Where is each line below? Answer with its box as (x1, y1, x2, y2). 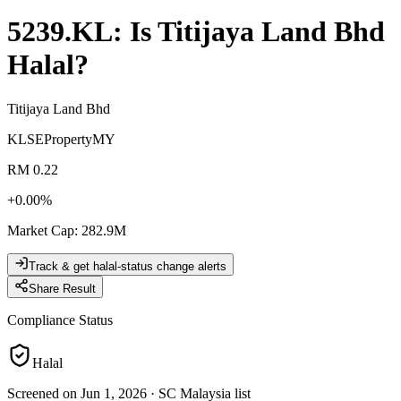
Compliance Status (7, 311, 113, 328)
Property (44, 131, 92, 147)
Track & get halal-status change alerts (29, 259, 226, 273)
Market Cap (7, 222, 74, 238)
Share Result (29, 281, 96, 295)
